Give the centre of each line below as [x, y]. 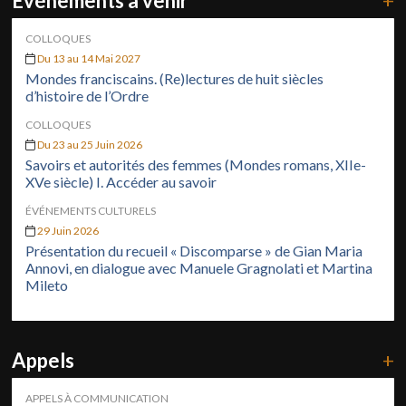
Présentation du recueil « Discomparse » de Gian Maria [194, 250]
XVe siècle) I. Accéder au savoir [121, 181]
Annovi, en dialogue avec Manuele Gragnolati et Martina [199, 267]
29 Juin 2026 [68, 230]
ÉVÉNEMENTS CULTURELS [91, 210]
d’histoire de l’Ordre [87, 95]
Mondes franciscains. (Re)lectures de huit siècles [175, 78]
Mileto [47, 285]
